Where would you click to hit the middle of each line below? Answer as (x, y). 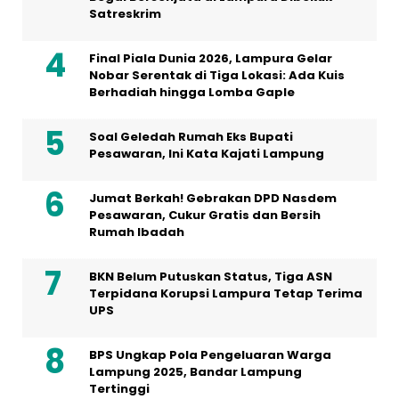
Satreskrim (125, 14)
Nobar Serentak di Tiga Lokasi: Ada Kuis (217, 76)
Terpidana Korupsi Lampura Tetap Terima (226, 294)
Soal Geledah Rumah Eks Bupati (191, 137)
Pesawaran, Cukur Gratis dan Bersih (205, 216)
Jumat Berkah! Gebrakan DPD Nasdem (213, 199)
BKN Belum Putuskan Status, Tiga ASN (211, 277)
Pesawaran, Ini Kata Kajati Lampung (207, 154)
